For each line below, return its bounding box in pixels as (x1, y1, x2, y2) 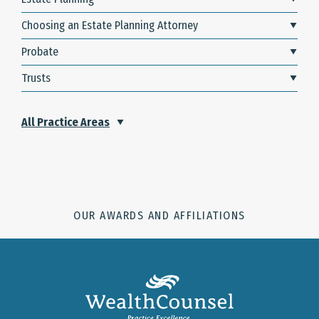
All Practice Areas (21, 115, 110, 130)
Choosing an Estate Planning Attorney (21, 19, 198, 33)
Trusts (21, 71, 51, 85)
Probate (21, 45, 58, 59)
